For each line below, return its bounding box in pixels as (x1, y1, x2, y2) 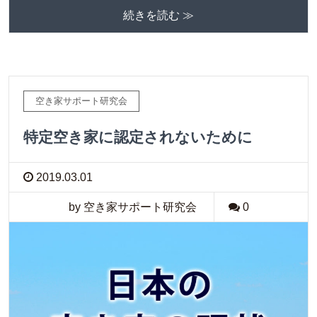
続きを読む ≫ (123, 9, 194, 22)
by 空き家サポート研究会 (68, 201, 197, 214)
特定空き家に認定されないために (23, 129, 253, 146)
